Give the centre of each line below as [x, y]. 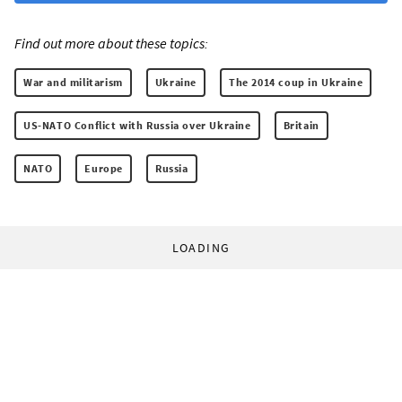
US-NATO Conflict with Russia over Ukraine [137, 125]
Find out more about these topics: [111, 43]
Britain [301, 125]
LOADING [201, 248]
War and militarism [73, 82]
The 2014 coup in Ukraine [296, 82]
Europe [104, 168]
